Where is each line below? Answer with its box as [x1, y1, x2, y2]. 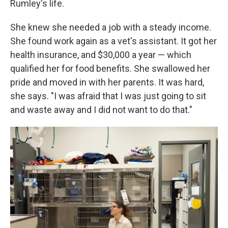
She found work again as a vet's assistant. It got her [10, 36, 217, 46]
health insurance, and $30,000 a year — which [10, 49, 191, 60]
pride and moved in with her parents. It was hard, [10, 77, 204, 88]
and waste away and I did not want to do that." [10, 104, 192, 115]
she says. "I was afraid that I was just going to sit [10, 91, 206, 101]
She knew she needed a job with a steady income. [10, 22, 211, 33]
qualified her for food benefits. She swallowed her [10, 63, 210, 74]
